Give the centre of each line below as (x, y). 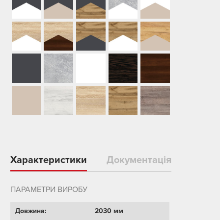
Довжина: (31, 211)
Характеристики (48, 160)
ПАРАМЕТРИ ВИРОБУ (49, 190)
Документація (139, 160)
